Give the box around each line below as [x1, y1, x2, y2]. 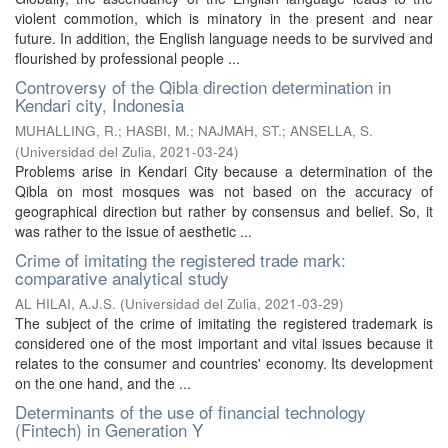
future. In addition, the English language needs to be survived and [15, 28, 433, 48]
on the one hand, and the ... [15, 373, 191, 393]
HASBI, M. [126, 121, 190, 140]
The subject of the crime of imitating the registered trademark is [15, 313, 433, 333]
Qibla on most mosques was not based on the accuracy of [15, 181, 433, 201]
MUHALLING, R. [15, 121, 118, 140]
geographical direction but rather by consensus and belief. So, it [15, 201, 433, 221]
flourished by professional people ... [15, 48, 240, 68]
